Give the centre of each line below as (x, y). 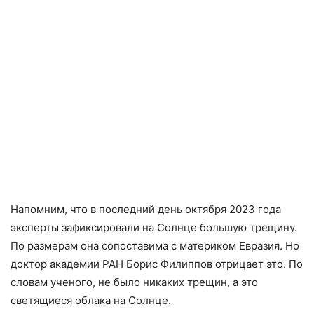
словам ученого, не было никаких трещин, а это (134, 282)
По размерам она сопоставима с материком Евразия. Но (155, 246)
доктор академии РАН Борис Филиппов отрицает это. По (157, 264)
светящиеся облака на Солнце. (91, 301)
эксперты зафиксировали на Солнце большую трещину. (154, 228)
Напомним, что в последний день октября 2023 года (146, 210)
